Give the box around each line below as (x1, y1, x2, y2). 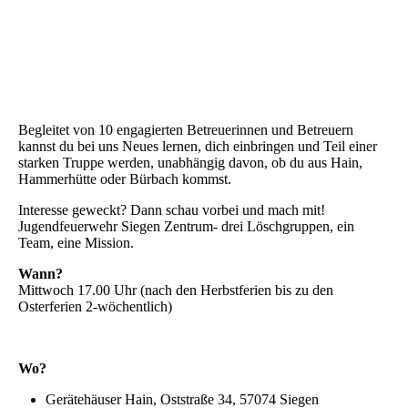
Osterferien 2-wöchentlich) (18, 299, 172, 315)
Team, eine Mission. (18, 235, 134, 251)
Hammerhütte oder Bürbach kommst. (18, 171, 231, 188)
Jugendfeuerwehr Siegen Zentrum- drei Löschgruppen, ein (18, 219, 354, 235)
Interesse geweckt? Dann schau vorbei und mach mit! (18, 202, 325, 219)
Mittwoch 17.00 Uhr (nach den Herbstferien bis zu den (18, 282, 333, 299)
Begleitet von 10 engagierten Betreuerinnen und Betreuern (18, 122, 353, 138)
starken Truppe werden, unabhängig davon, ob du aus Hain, (18, 155, 362, 171)
